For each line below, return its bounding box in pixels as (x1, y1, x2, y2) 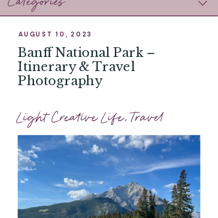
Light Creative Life (18, 107, 124, 128)
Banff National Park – (18, 45, 155, 60)
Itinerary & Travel (18, 59, 135, 74)
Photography (18, 73, 103, 89)
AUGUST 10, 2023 (18, 30, 93, 38)
